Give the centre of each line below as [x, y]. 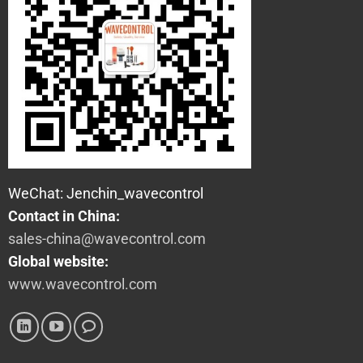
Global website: [58, 262]
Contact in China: [64, 217]
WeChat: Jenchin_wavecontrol [106, 194]
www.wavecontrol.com [83, 285]
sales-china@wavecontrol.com [107, 239]
